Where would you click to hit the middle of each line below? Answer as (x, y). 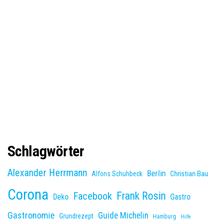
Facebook (93, 196)
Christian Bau (189, 173)
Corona (28, 194)
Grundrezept (76, 216)
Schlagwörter (46, 151)
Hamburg (165, 216)
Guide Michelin (123, 215)
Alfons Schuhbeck (117, 173)
